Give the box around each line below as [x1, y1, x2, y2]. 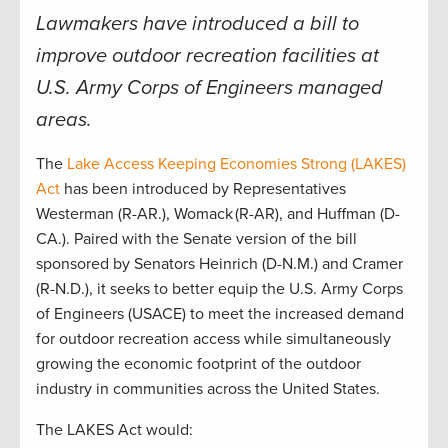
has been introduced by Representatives [60, 179, 346, 200]
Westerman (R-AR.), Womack [36, 204, 233, 225]
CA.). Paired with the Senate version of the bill [36, 229, 357, 250]
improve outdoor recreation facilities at [36, 44, 379, 69]
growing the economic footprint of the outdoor [36, 354, 361, 375]
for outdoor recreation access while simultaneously [36, 329, 391, 350]
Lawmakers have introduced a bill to [36, 12, 359, 37]
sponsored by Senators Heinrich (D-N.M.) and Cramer [36, 254, 403, 275]
